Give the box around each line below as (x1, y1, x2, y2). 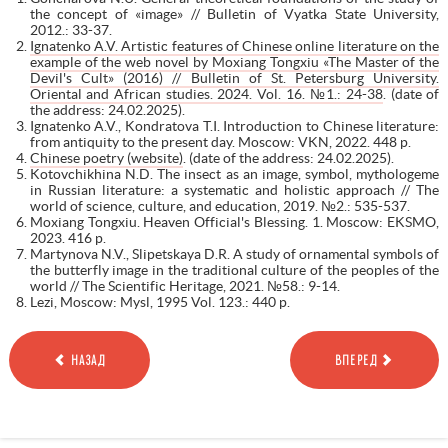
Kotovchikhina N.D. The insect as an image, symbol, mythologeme (29, 165, 440, 182)
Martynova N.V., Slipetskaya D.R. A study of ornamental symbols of (29, 245, 440, 262)
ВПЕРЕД (334, 351, 378, 368)
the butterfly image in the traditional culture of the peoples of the (29, 261, 440, 278)
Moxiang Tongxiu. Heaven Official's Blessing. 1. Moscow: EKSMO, (29, 213, 440, 230)
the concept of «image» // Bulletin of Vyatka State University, (29, 5, 440, 22)
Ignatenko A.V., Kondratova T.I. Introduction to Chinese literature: (29, 117, 440, 134)
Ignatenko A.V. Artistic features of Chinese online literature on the (29, 37, 440, 54)
